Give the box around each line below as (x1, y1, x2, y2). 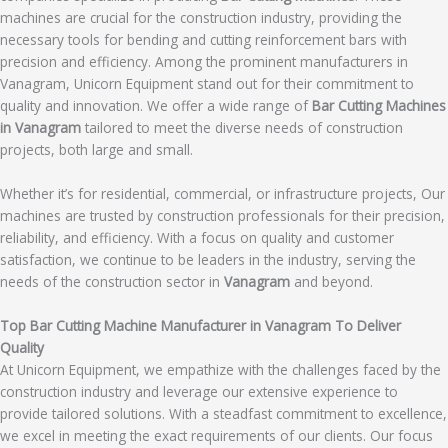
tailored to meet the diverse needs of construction (85, 117, 403, 137)
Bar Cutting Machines (312, 95, 446, 115)
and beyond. (294, 271, 373, 291)
